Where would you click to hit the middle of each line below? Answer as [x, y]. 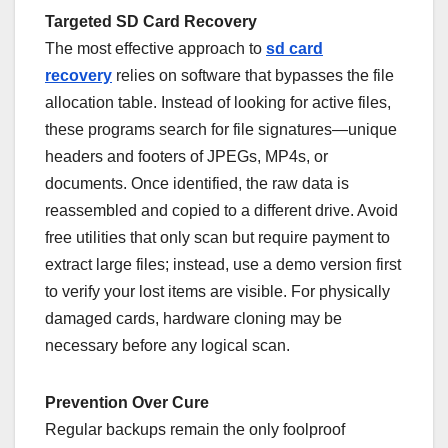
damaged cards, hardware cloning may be [193, 319]
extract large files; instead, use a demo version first [223, 265]
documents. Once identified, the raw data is [197, 184]
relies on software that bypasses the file [253, 76]
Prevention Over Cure [127, 403]
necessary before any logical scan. [167, 346]
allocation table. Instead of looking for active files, [218, 103]
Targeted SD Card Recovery [151, 22]
